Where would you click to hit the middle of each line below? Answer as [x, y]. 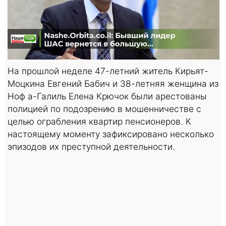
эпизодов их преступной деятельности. [91, 146]
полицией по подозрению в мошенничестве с [104, 108]
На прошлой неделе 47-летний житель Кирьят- [108, 71]
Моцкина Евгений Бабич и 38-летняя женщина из [113, 83]
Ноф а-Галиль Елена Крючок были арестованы [107, 96]
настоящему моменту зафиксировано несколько [111, 134]
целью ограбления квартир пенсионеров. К [99, 121]
